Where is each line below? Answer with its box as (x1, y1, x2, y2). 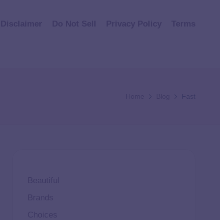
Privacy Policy (106, 19, 162, 28)
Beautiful (27, 176, 59, 185)
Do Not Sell (52, 19, 96, 28)
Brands (27, 193, 54, 202)
